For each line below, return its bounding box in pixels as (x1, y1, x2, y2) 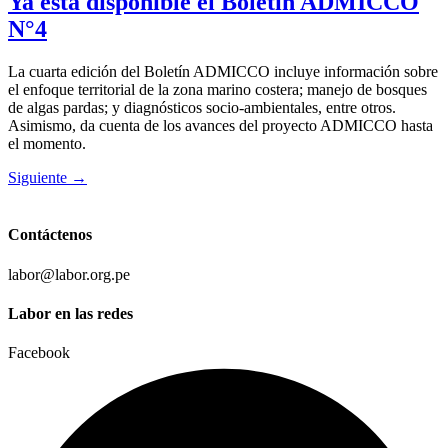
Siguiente (8, 169, 71, 187)
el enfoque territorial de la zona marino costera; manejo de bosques (8, 81, 427, 99)
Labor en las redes (8, 304, 133, 322)
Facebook (8, 344, 70, 362)
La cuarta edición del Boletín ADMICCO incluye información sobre (8, 63, 438, 81)
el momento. (8, 135, 86, 153)
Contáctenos (8, 226, 92, 244)
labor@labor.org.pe (8, 265, 130, 283)
